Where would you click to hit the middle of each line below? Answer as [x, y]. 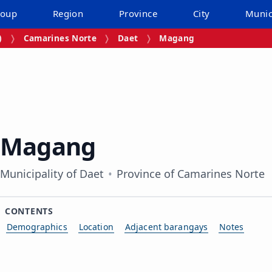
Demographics [37, 226]
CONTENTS [29, 211]
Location [96, 226]
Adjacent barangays [166, 226]
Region [68, 13]
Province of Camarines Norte [191, 173]
